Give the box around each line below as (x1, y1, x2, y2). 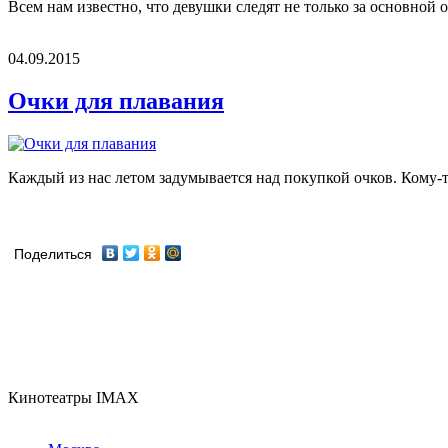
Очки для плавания (8, 88, 224, 115)
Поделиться (14, 246, 92, 262)
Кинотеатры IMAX (8, 388, 139, 406)
